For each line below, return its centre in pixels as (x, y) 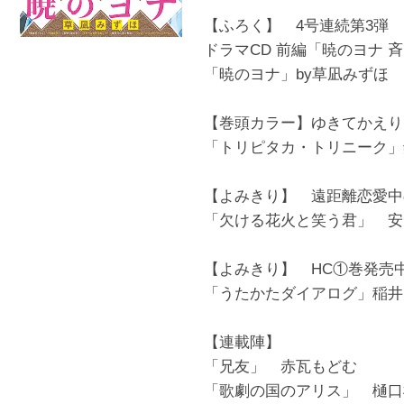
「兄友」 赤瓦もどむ (280, 367)
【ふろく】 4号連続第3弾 (296, 26)
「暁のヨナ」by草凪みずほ (296, 74)
